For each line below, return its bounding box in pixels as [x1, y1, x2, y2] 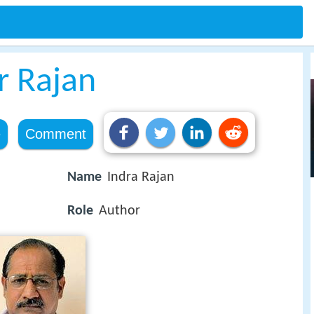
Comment [25, 126, 86, 142]
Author [99, 204, 140, 219]
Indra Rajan [107, 170, 175, 184]
